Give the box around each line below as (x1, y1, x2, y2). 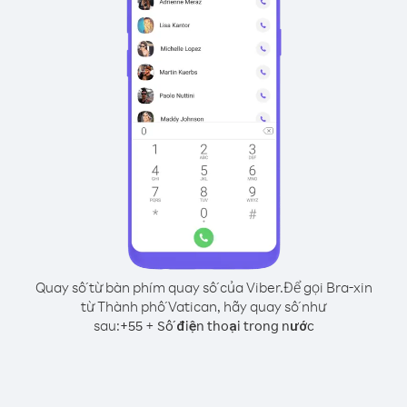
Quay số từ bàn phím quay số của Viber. (35, 278, 283, 296)
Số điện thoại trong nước (156, 317, 314, 334)
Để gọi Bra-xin (283, 278, 372, 296)
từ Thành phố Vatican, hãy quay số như (81, 297, 326, 315)
